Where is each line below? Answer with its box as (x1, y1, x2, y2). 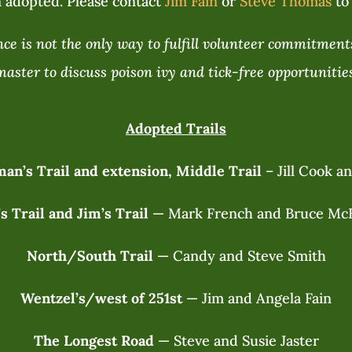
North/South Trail (26, 247, 153, 265)
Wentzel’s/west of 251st (20, 289, 182, 307)
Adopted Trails (126, 119, 226, 137)
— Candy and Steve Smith (152, 247, 326, 265)
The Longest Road (33, 332, 154, 350)
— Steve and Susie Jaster (153, 332, 319, 350)
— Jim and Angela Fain (182, 289, 332, 307)
